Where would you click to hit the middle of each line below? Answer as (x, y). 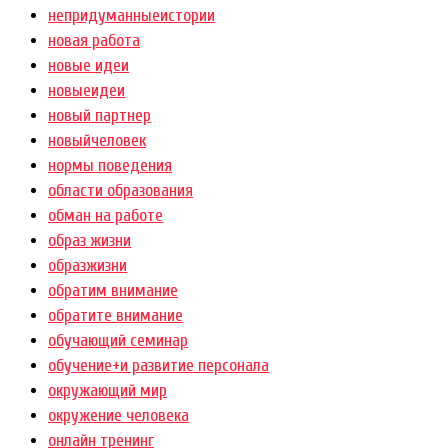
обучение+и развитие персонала (158, 366)
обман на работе (105, 216)
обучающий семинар (118, 341)
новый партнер (99, 116)
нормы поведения (110, 166)
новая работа (94, 41)
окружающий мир (107, 391)
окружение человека (118, 416)
